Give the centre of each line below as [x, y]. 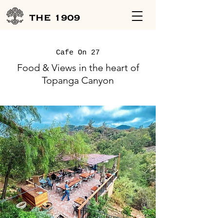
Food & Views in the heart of [78, 68]
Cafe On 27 [78, 53]
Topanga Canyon [78, 80]
